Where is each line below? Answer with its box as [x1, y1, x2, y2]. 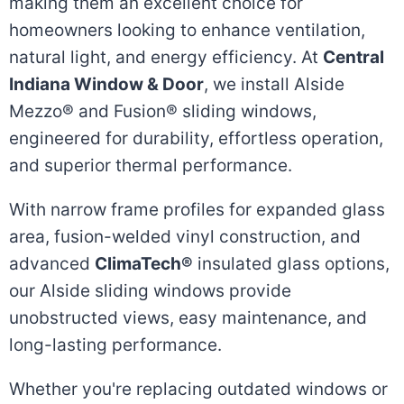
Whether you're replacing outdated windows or [9, 379, 388, 399]
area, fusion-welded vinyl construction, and [9, 226, 361, 247]
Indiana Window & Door [9, 74, 204, 95]
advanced [9, 253, 95, 274]
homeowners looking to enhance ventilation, [9, 20, 365, 41]
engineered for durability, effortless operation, [9, 128, 383, 149]
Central [323, 47, 384, 68]
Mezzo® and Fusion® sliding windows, [9, 101, 317, 122]
